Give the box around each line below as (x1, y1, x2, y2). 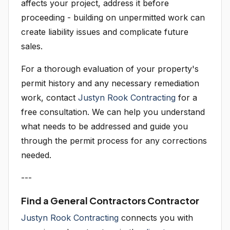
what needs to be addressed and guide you (21, 121, 188, 131)
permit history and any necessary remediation (21, 78, 199, 88)
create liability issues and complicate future (21, 27, 188, 37)
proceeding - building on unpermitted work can (21, 12, 205, 23)
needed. (21, 150, 51, 160)
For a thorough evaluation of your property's (21, 64, 199, 74)
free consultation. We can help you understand (21, 107, 205, 117)
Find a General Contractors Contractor (21, 195, 199, 206)
